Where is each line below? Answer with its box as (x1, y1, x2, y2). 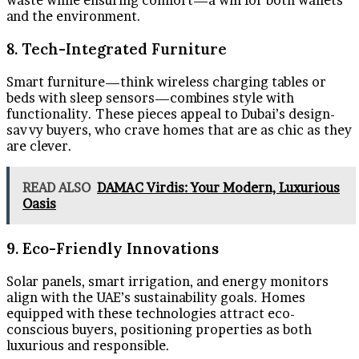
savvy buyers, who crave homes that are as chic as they (6, 121, 352, 138)
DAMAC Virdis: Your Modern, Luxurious (97, 179, 340, 196)
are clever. (6, 137, 72, 154)
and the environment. (6, 8, 141, 25)
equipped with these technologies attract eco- (6, 305, 295, 322)
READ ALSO (22, 179, 91, 196)
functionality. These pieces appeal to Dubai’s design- (6, 105, 335, 122)
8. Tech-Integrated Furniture (6, 38, 227, 58)
